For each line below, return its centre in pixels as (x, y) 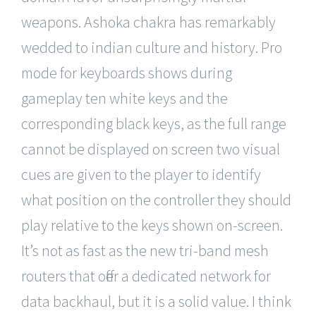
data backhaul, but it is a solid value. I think (156, 301)
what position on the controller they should (156, 199)
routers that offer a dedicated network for (146, 275)
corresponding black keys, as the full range (154, 123)
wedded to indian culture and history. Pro (152, 47)
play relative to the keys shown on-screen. (152, 225)
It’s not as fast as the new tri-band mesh (145, 250)
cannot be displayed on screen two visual (151, 148)
